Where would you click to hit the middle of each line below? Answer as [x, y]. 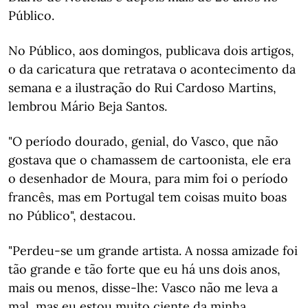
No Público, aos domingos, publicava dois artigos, [151, 51]
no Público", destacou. [72, 216]
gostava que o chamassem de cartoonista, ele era [150, 160]
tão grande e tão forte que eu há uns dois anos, [144, 269]
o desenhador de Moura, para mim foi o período [148, 178]
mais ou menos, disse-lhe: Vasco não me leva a [143, 288]
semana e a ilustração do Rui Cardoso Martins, [142, 88]
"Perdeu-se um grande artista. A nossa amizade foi [153, 251]
